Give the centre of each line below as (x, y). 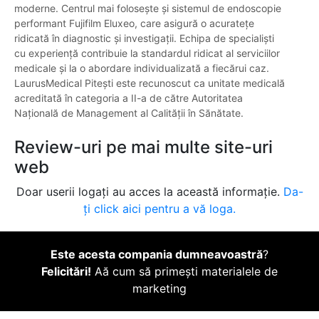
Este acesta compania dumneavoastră (157, 255)
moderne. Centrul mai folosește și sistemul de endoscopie (148, 9)
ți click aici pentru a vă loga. (159, 209)
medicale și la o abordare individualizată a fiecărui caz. (142, 68)
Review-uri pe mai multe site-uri (143, 147)
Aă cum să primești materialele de (184, 272)
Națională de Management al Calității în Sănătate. (129, 113)
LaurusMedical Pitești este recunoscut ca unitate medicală (150, 83)
